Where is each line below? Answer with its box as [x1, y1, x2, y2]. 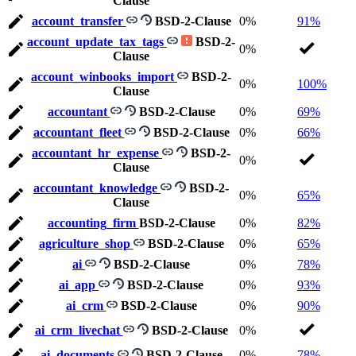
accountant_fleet [33, 126, 125, 140]
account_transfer [31, 14, 126, 29]
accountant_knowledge [33, 181, 161, 195]
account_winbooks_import [31, 70, 177, 84]
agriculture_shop [38, 237, 133, 251]
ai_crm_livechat [34, 323, 123, 338]
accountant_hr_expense [32, 146, 162, 161]
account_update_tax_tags [27, 35, 167, 49]
